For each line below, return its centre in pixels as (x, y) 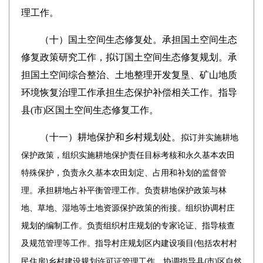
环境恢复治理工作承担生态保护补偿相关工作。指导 (129, 92)
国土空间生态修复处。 (115, 40)
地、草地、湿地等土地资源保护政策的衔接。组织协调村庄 (128, 208)
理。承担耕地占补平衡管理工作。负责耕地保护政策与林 (124, 190)
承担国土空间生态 (199, 40)
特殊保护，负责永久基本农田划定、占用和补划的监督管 (124, 173)
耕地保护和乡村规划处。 (129, 137)
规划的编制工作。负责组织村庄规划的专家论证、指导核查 (128, 226)
